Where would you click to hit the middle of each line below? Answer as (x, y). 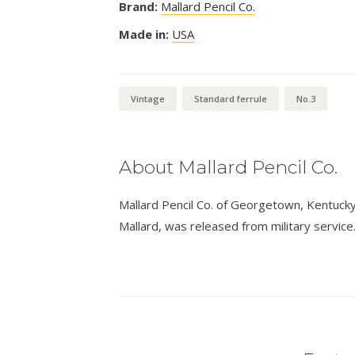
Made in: (143, 34)
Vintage (147, 98)
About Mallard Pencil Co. (228, 167)
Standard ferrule (230, 98)
